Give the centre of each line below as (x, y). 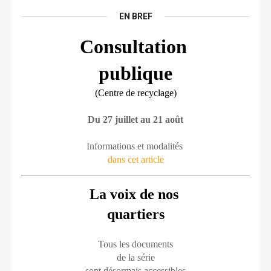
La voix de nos (135, 194)
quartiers (135, 214)
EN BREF (135, 16)
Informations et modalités (135, 146)
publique (135, 73)
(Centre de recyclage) (135, 93)
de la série (135, 257)
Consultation (135, 47)
